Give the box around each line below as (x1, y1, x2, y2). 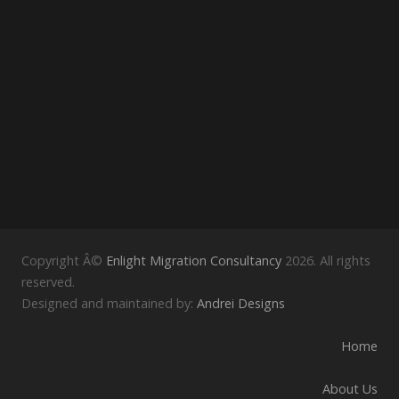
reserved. (21, 273, 75, 290)
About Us (322, 379, 378, 397)
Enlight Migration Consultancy (106, 251, 281, 269)
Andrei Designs (197, 294, 285, 312)
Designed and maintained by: (21, 294, 197, 312)
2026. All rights (281, 251, 370, 269)
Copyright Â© (21, 251, 106, 269)
